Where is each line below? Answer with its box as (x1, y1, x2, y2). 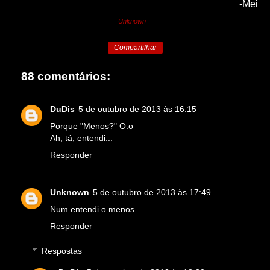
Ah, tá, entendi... (50, 133, 113, 143)
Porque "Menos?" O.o (50, 121, 133, 131)
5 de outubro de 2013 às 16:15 (78, 104, 196, 114)
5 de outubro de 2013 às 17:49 (93, 187, 211, 197)
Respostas (42, 246, 83, 256)
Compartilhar (113, 43, 157, 52)
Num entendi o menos (50, 204, 134, 214)
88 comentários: (21, 70, 110, 83)
